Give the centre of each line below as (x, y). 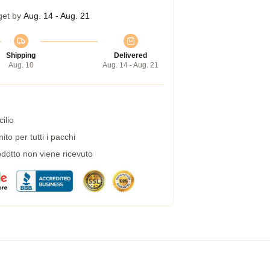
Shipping (21, 55)
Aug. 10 (21, 65)
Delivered (130, 55)
